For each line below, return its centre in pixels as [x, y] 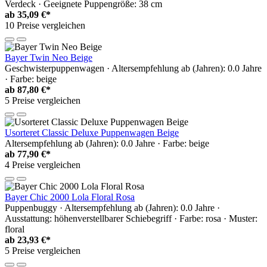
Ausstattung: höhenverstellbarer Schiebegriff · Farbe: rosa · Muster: [131, 219]
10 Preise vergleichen [45, 26]
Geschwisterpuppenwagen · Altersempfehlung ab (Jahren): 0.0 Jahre [133, 69]
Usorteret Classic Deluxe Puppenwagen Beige [92, 133]
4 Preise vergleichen [43, 165]
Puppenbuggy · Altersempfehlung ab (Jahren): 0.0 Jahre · [112, 208]
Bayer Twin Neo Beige [49, 58]
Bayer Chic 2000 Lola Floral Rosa [70, 197]
